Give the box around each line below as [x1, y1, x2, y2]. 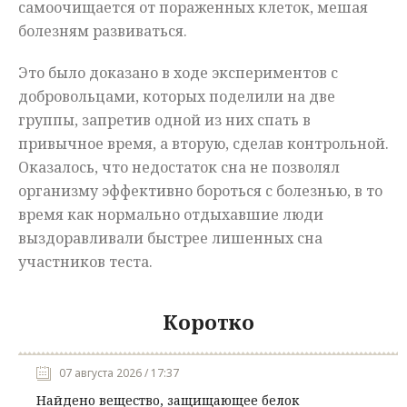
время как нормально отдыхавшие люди [18, 204, 323, 225]
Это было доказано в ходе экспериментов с [18, 63, 338, 84]
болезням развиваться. [18, 21, 187, 42]
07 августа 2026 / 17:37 [59, 365, 179, 382]
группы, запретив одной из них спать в [18, 110, 311, 131]
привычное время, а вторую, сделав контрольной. [18, 134, 389, 154]
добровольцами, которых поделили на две [18, 86, 335, 107]
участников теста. [18, 252, 153, 273]
